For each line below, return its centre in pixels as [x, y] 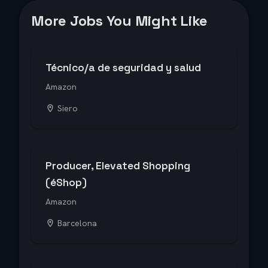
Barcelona [77, 223]
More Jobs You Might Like [120, 21]
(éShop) [66, 182]
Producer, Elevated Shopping [118, 166]
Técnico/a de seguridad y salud [123, 68]
